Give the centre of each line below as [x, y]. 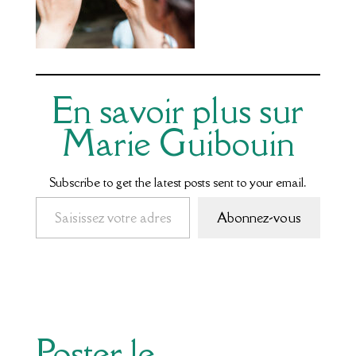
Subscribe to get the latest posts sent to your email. [178, 182]
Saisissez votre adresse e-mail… [46, 196]
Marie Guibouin [178, 143]
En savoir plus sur [178, 110]
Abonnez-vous [259, 217]
